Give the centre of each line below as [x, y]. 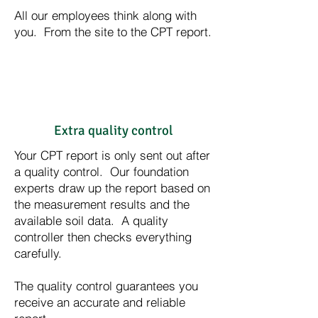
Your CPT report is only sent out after [112, 155]
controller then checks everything [103, 237]
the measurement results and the [102, 204]
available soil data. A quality [91, 220]
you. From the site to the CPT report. [113, 32]
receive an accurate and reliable [100, 302]
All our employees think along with [105, 15]
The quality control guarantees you [106, 286]
